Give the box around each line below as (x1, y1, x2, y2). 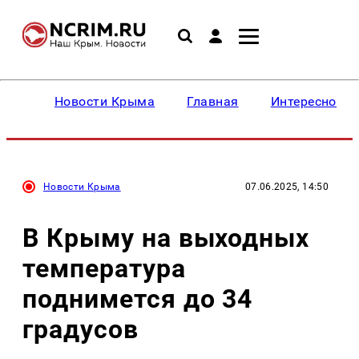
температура (22, 252, 186, 284)
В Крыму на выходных (22, 222, 310, 253)
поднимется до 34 (22, 283, 253, 314)
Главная (187, 94, 239, 109)
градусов (22, 313, 139, 345)
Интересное (270, 94, 344, 109)
